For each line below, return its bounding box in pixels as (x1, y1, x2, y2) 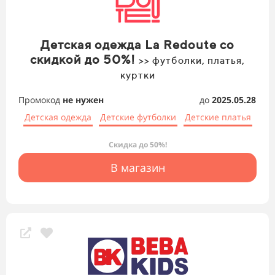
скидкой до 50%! (30, 52, 139, 67)
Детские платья (184, 111, 251, 123)
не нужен (63, 94, 104, 106)
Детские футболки (99, 111, 176, 123)
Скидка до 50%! (108, 139, 167, 150)
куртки (120, 69, 155, 82)
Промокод (18, 94, 63, 106)
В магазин (110, 160, 165, 176)
